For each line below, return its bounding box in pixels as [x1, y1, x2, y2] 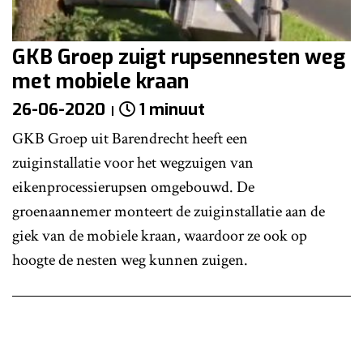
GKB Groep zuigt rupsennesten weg [12, 44, 345, 71]
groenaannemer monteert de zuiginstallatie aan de [12, 201, 325, 223]
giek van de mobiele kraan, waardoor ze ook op [12, 225, 307, 247]
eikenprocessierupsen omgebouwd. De [12, 177, 254, 199]
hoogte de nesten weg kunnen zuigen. [12, 250, 248, 271]
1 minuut [139, 99, 205, 122]
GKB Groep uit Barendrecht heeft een [12, 128, 248, 150]
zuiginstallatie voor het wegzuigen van [12, 152, 254, 174]
